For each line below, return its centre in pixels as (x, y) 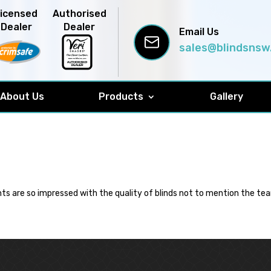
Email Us (199, 31)
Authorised (79, 14)
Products (121, 96)
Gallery (227, 96)
